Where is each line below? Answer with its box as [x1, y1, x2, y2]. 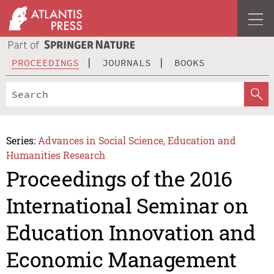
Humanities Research [6, 148, 105, 161]
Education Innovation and [6, 218, 256, 246]
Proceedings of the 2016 [6, 165, 232, 193]
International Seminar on [6, 191, 248, 220]
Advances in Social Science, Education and [38, 133, 237, 147]
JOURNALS [102, 56, 151, 68]
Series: [6, 133, 35, 147]
